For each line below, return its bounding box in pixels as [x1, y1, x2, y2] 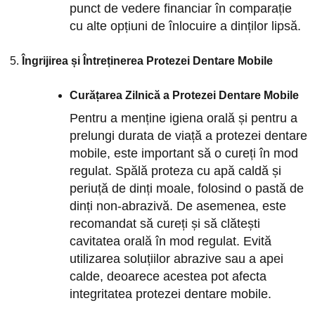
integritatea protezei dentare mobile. [70, 286, 272, 301]
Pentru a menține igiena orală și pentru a [70, 110, 298, 125]
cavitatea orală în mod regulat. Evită [70, 233, 272, 248]
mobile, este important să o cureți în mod [70, 146, 299, 160]
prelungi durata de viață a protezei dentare [70, 128, 308, 143]
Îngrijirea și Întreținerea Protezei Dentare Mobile [21, 54, 273, 67]
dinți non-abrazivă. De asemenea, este [70, 198, 287, 213]
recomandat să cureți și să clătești [70, 216, 261, 231]
